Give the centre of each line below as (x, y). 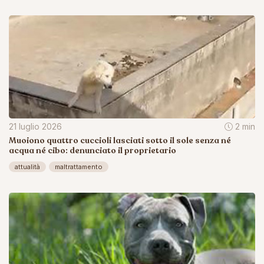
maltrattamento (79, 167)
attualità (27, 167)
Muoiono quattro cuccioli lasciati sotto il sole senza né (120, 141)
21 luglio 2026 (35, 127)
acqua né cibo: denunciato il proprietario (93, 151)
